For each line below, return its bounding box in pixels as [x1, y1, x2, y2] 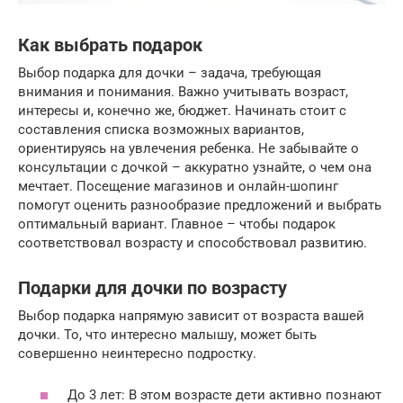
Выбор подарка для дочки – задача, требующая [18, 64, 321, 81]
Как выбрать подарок [18, 34, 202, 56]
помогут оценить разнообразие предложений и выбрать [18, 196, 381, 213]
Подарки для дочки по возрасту [18, 277, 287, 299]
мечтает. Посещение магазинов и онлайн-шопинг [18, 177, 338, 194]
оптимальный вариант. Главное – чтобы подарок [18, 215, 336, 232]
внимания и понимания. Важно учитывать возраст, [18, 83, 348, 100]
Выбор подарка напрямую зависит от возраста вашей [18, 307, 364, 324]
